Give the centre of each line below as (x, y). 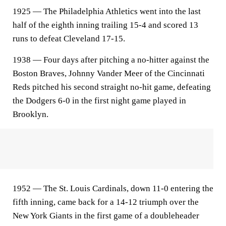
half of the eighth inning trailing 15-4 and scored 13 (105, 25)
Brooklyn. (31, 114)
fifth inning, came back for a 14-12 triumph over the (106, 202)
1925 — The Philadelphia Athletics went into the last (107, 11)
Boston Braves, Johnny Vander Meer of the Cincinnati (109, 73)
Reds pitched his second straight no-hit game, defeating (112, 87)
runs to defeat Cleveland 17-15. (69, 39)
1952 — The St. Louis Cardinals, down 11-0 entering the (113, 188)
